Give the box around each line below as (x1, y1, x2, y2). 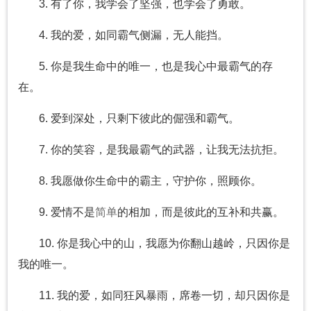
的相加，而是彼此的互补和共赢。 (117, 206, 284, 219)
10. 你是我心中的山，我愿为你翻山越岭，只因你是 (39, 237, 290, 250)
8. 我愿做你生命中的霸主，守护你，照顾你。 (39, 175, 262, 187)
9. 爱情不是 (39, 206, 95, 219)
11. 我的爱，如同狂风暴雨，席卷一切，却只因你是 (39, 289, 290, 302)
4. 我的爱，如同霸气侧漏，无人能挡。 (39, 29, 228, 42)
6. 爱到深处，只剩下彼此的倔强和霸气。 (39, 112, 239, 125)
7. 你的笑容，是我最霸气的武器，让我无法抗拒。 (39, 144, 284, 156)
